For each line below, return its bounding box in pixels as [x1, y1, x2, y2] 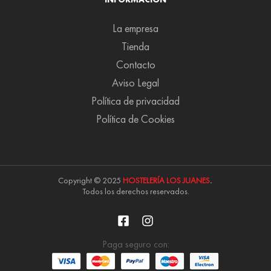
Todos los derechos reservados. [82, 186, 189, 197]
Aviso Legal [112, 76, 159, 90]
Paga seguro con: [102, 238, 169, 251]
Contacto [116, 57, 155, 72]
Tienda [122, 39, 149, 54]
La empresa [113, 21, 158, 36]
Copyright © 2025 [57, 175, 123, 186]
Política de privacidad [91, 94, 180, 108]
